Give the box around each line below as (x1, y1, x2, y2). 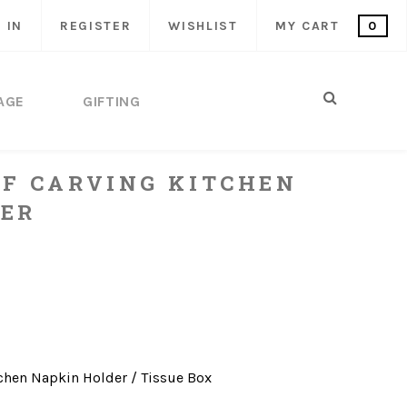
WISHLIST (168, 18, 238, 34)
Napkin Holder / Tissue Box (31, 369, 212, 386)
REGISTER (59, 18, 132, 34)
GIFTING (83, 93, 141, 110)
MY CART (274, 18, 345, 34)
